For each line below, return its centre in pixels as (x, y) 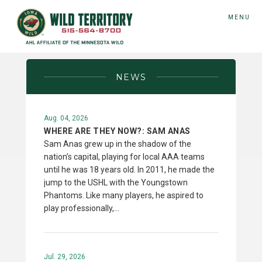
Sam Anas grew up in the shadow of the (118, 144)
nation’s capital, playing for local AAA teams (124, 157)
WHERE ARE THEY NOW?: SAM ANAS (117, 131)
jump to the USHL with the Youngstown (116, 182)
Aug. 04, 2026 (66, 118)
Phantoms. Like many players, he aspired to (124, 195)
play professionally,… (82, 208)
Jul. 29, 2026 (65, 257)
